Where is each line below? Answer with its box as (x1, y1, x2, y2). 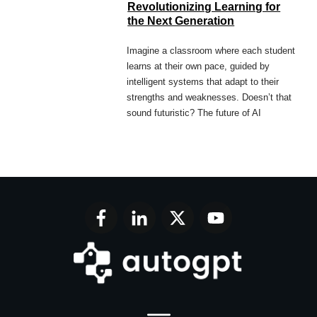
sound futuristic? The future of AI (127, 107, 262, 118)
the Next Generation (127, 14, 235, 27)
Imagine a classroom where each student (127, 45, 296, 56)
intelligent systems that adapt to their (127, 76, 279, 87)
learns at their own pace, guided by (127, 60, 270, 71)
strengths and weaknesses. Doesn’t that (127, 91, 292, 103)
